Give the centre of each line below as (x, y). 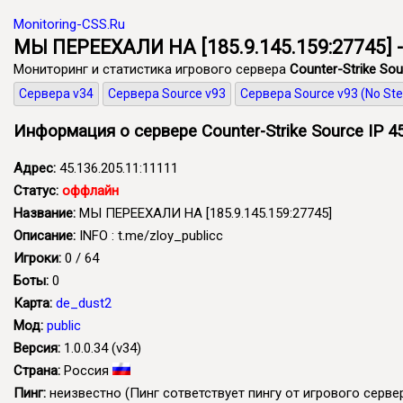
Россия (86, 370)
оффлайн (90, 190)
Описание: (45, 235)
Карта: (33, 303)
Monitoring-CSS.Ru (69, 24)
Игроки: (37, 258)
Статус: (36, 190)
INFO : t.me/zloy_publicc (149, 235)
